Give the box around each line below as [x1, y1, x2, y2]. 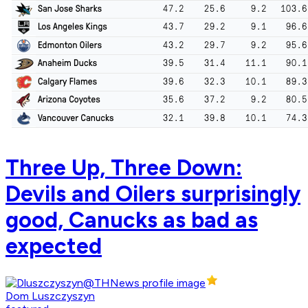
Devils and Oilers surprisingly [5, 180, 300, 207]
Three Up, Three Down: [5, 154, 242, 181]
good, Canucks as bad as [5, 206, 258, 233]
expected [5, 232, 102, 259]
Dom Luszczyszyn [5, 289, 95, 303]
